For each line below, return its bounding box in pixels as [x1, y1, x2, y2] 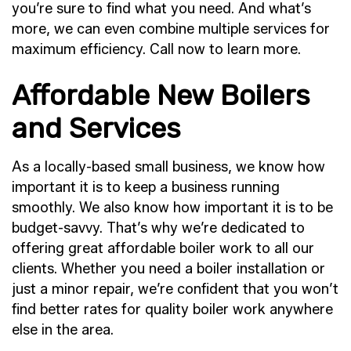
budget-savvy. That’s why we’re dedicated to [12, 219, 305, 237]
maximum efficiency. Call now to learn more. [12, 40, 301, 58]
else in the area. [12, 320, 114, 338]
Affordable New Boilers [12, 78, 310, 112]
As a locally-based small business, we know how [12, 157, 325, 175]
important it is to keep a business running [12, 178, 280, 196]
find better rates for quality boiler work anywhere [12, 300, 333, 318]
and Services [12, 110, 181, 145]
